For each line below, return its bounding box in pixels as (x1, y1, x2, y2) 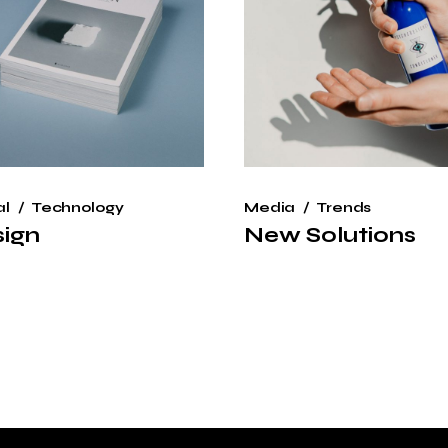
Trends (316, 198, 372, 216)
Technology (30, 198, 124, 216)
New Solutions (244, 221, 416, 248)
